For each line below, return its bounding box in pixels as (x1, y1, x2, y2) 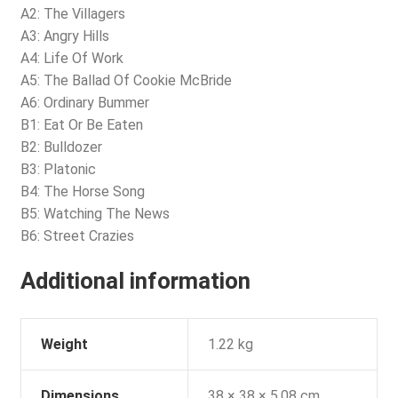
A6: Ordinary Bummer (20, 94, 149, 112)
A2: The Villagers (20, 5, 125, 23)
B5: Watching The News (20, 205, 170, 223)
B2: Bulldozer (20, 139, 102, 156)
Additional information (20, 267, 251, 294)
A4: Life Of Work (20, 50, 123, 68)
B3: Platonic (20, 161, 96, 179)
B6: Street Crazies (20, 227, 134, 245)
